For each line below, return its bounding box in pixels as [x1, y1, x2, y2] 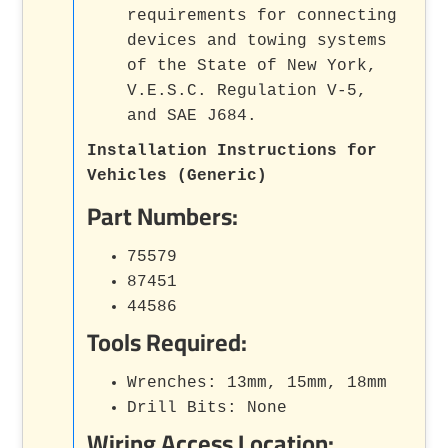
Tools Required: [87, 319, 248, 365]
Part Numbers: [87, 193, 239, 239]
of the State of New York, [127, 56, 378, 75]
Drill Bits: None [127, 398, 288, 417]
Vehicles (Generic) [87, 166, 268, 185]
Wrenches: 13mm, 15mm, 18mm [127, 373, 388, 392]
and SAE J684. [127, 106, 258, 125]
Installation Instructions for [87, 141, 378, 160]
